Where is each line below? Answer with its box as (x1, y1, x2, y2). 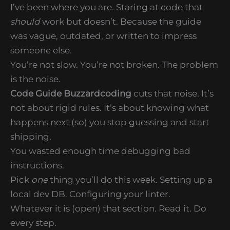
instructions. (10, 160, 64, 170)
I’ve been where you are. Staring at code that (10, 2, 203, 12)
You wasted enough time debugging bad (10, 145, 190, 156)
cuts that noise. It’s (131, 88, 214, 99)
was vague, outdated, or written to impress (10, 30, 197, 41)
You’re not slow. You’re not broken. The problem (10, 59, 218, 70)
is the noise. (10, 73, 61, 84)
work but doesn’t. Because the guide (40, 16, 201, 27)
